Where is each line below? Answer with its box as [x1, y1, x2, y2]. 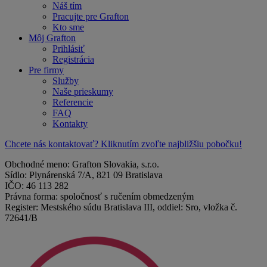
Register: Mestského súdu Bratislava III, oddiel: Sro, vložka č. [5, 202, 237, 213]
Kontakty [52, 119, 88, 129]
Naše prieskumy [52, 86, 113, 97]
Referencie [52, 97, 93, 108]
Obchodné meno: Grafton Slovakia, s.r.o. [5, 159, 159, 170]
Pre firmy [29, 65, 64, 76]
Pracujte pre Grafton [52, 11, 129, 22]
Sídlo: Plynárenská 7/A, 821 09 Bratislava [5, 170, 163, 181]
